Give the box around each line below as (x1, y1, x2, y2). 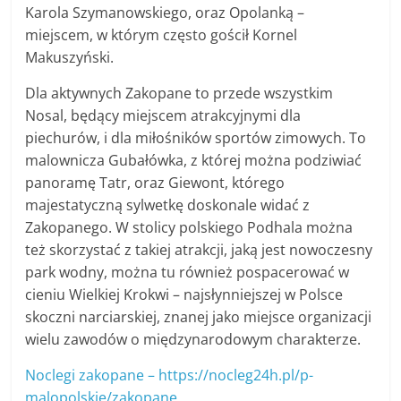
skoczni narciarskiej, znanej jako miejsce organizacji (25, 307, 372, 328)
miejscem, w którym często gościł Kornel (25, 25, 298, 46)
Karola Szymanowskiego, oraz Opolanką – (25, 3, 305, 23)
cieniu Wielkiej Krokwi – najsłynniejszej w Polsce (25, 285, 344, 305)
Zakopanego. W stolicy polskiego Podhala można (25, 218, 354, 238)
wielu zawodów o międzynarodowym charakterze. (25, 329, 362, 350)
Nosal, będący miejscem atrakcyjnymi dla (25, 106, 302, 126)
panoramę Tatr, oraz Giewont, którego (25, 173, 286, 193)
